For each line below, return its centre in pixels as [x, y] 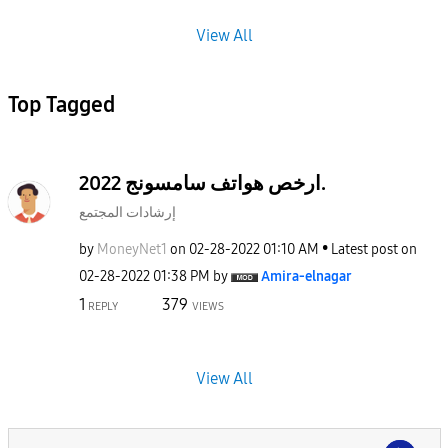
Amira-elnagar [306, 276]
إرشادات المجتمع [127, 212]
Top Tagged [61, 104]
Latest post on [374, 249]
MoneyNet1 [132, 249]
